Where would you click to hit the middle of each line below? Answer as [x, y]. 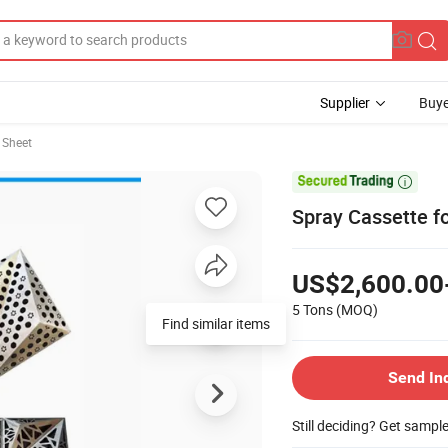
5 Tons [312, 309]
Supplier [345, 102]
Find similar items [216, 323]
